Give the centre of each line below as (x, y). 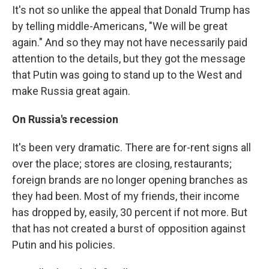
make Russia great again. (71, 91)
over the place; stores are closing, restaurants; (122, 164)
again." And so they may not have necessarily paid (130, 42)
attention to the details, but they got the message (129, 59)
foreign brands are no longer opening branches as (130, 180)
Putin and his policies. (64, 245)
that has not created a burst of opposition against (129, 228)
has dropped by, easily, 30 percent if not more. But (130, 212)
